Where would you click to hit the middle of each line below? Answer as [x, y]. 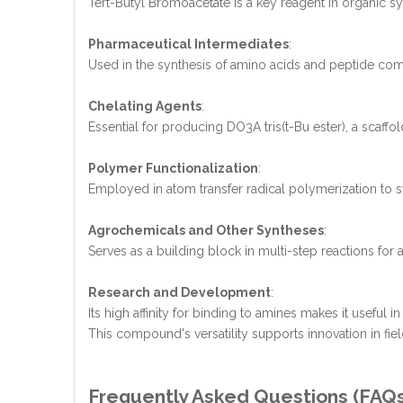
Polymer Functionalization [173, 168]
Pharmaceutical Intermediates [188, 44]
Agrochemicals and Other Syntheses [206, 230]
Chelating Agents [145, 106]
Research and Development [179, 292]
